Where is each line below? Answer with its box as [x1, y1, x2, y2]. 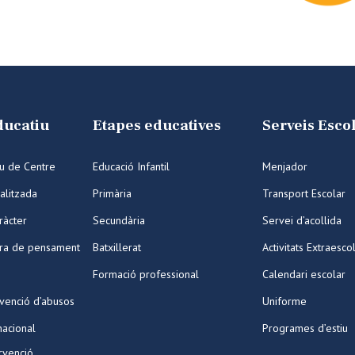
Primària [93, 186, 132, 200]
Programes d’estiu [262, 321, 348, 335]
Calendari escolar [262, 267, 345, 281]
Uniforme [262, 294, 307, 308]
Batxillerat [93, 240, 141, 254]
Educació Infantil [93, 159, 170, 174]
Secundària [93, 213, 145, 227]
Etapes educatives [93, 116, 221, 135]
